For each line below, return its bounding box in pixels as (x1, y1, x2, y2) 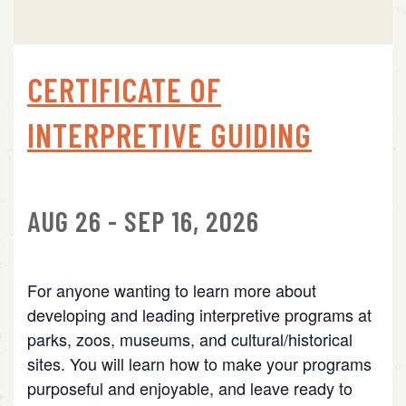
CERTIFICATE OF (27, 70, 221, 110)
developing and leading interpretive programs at (27, 302, 372, 326)
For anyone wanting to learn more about (27, 277, 316, 302)
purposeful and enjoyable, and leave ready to (27, 375, 353, 400)
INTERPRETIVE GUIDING (27, 115, 312, 155)
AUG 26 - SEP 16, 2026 (27, 204, 259, 238)
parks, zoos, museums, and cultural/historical (27, 326, 353, 351)
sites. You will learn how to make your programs (27, 351, 372, 375)
